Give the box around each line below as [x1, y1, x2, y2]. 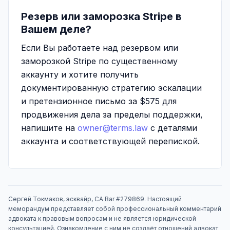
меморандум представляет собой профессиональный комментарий [8, 205, 221, 213]
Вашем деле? [21, 23, 91, 35]
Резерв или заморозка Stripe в [21, 10, 182, 23]
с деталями [148, 123, 197, 133]
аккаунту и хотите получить [21, 69, 139, 80]
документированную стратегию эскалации [21, 83, 202, 93]
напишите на [21, 123, 78, 133]
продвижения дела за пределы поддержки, [21, 109, 203, 120]
